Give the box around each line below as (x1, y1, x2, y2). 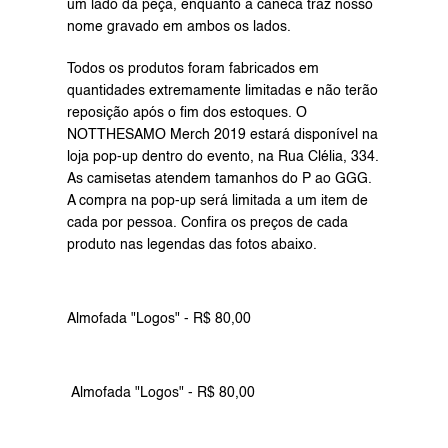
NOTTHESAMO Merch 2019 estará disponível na (66, 128, 378, 142)
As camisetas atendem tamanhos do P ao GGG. (66, 172, 372, 186)
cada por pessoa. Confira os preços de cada (66, 216, 348, 230)
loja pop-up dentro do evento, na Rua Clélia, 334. (66, 150, 379, 164)
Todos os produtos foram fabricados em (66, 62, 319, 76)
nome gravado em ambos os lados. (66, 20, 291, 34)
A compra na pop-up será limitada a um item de (66, 194, 368, 208)
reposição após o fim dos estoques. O (66, 106, 307, 120)
